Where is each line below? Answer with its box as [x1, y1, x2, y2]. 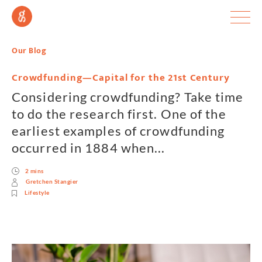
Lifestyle [25, 189, 50, 196]
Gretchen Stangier [26, 178, 78, 185]
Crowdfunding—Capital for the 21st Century [12, 69, 230, 86]
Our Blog [12, 44, 47, 58]
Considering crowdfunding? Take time [12, 89, 244, 105]
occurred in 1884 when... [12, 140, 166, 156]
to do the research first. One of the [12, 106, 226, 122]
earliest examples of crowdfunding [12, 123, 225, 139]
